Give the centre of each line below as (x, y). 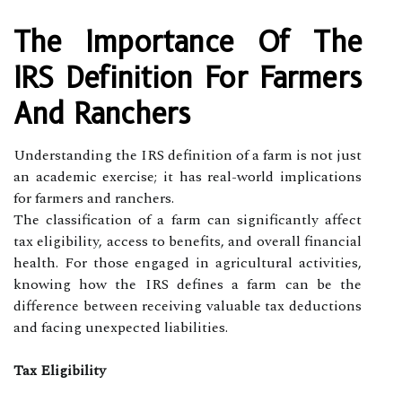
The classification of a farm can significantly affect (188, 219)
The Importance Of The (188, 41)
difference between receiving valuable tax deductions (188, 306)
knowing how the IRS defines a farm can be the (188, 284)
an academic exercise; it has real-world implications (188, 176)
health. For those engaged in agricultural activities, (188, 262)
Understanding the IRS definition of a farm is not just (188, 155)
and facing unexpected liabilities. (121, 327)
